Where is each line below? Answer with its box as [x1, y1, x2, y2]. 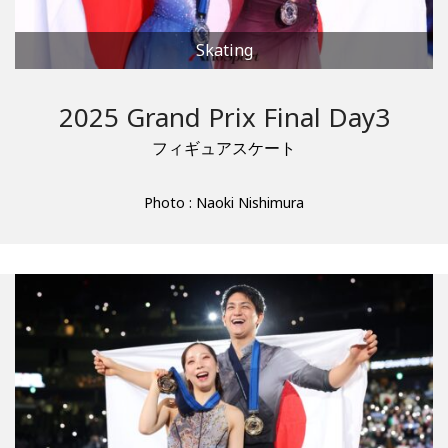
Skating [195, 39, 253, 62]
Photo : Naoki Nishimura [144, 193, 304, 213]
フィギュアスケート [152, 137, 296, 160]
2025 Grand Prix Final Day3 [58, 99, 390, 136]
